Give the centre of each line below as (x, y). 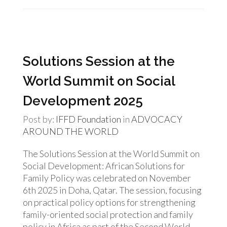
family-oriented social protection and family (108, 214)
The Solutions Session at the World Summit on (111, 154)
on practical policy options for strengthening (109, 202)
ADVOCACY (157, 119)
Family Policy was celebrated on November (107, 178)
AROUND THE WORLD (71, 131)
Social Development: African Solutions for (104, 166)
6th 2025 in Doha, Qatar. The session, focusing (112, 190)
